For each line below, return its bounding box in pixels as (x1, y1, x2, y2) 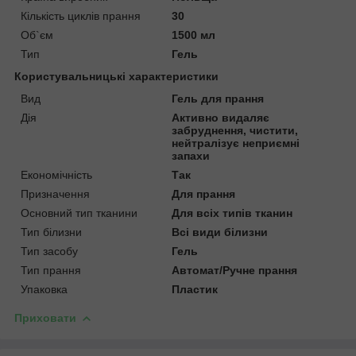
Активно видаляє (172, 110, 270, 124)
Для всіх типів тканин (172, 206, 293, 219)
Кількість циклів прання (21, 9, 141, 22)
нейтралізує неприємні (172, 136, 300, 149)
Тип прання (21, 263, 81, 277)
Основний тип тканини (21, 206, 137, 219)
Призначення (21, 187, 90, 200)
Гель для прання (172, 91, 265, 105)
